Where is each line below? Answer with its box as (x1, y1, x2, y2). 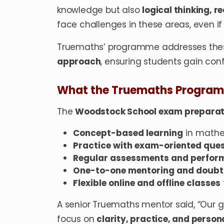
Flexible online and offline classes (73, 177, 220, 189)
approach (57, 55, 101, 68)
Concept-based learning (73, 127, 183, 139)
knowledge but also (57, 4, 142, 16)
